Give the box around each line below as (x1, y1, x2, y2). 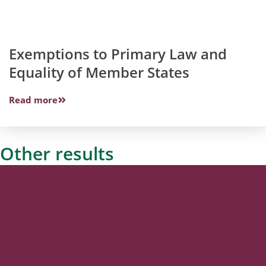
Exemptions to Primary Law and (9, 44, 227, 64)
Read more (9, 94, 58, 106)
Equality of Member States (9, 62, 189, 83)
